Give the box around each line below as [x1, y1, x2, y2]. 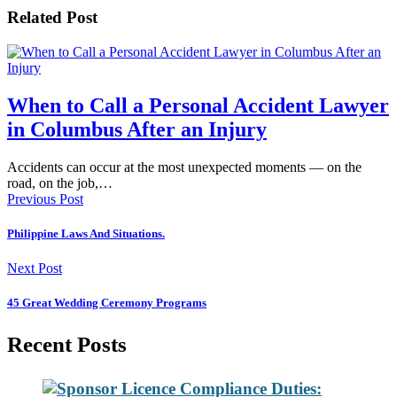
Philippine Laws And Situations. [7, 226, 165, 240]
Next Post [7, 260, 62, 276]
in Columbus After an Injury [7, 117, 267, 141]
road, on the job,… [7, 175, 113, 191]
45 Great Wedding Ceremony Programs [7, 296, 206, 310]
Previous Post [7, 191, 83, 206]
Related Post [7, 7, 97, 27]
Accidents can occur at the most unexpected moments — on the [7, 159, 362, 175]
